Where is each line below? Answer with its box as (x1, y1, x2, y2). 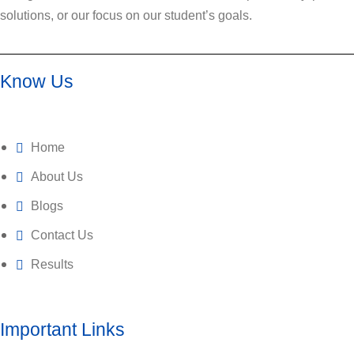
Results (31, 258, 73, 272)
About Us (31, 170, 83, 184)
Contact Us (31, 228, 93, 243)
